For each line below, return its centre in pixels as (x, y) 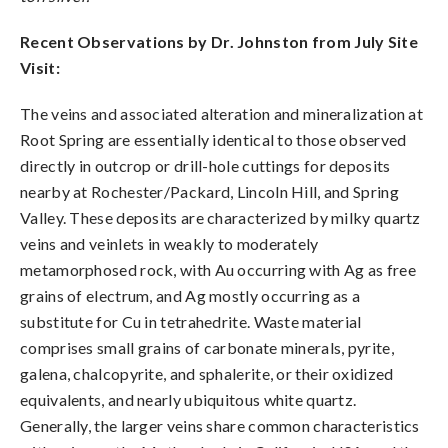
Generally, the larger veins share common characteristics (220, 425)
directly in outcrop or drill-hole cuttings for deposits (205, 165)
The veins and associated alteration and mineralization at (222, 113)
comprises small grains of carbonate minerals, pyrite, (207, 347)
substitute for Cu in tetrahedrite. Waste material (191, 321)
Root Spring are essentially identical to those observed (213, 139)
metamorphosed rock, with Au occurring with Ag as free (218, 269)
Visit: (40, 67)
